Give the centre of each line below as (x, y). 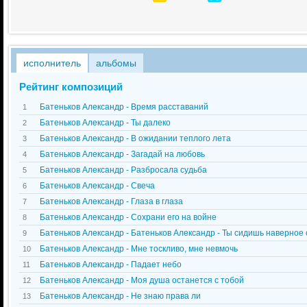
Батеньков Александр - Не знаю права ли (120, 296)
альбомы (116, 63)
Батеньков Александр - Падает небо (111, 265)
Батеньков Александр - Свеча (97, 186)
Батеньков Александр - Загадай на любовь (122, 154)
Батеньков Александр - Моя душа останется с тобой (142, 280)
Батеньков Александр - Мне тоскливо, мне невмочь (139, 249)
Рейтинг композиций (71, 87)
